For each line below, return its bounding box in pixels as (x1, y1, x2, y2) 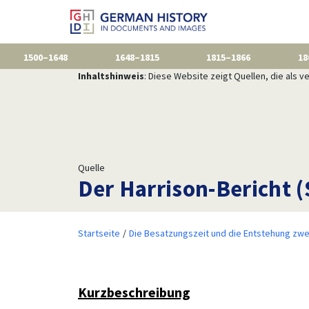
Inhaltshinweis (77, 69, 144, 82)
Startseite (77, 226, 120, 239)
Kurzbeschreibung (77, 283, 190, 301)
